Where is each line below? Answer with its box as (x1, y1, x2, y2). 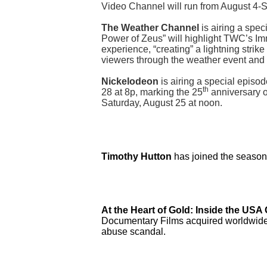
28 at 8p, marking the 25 (101, 87, 203, 98)
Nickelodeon (101, 76, 159, 87)
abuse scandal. (101, 226, 166, 237)
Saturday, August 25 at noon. (101, 98, 222, 108)
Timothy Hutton (101, 151, 174, 162)
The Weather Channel (101, 23, 199, 33)
